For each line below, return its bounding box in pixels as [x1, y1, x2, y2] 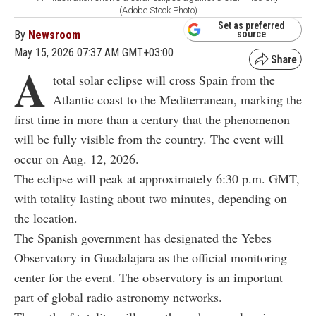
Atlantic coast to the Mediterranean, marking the [53, 90, 302, 108]
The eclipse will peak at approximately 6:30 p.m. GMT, [14, 169, 300, 187]
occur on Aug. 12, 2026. [14, 150, 139, 167]
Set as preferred [218, 19, 285, 31]
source [237, 28, 266, 39]
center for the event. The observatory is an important [14, 268, 283, 286]
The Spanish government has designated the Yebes [14, 229, 272, 246]
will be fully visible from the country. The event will [14, 130, 284, 147]
